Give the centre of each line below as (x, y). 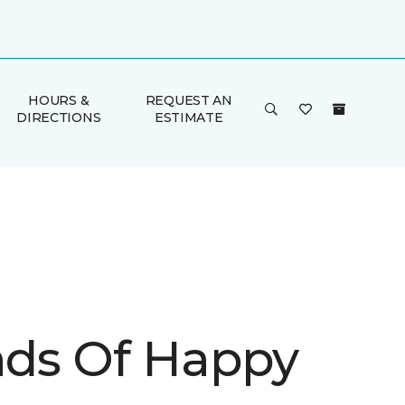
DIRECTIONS (59, 118)
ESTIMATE (188, 118)
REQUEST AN (188, 100)
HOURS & (59, 100)
